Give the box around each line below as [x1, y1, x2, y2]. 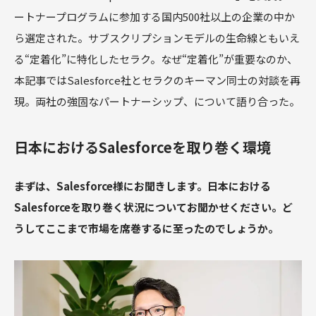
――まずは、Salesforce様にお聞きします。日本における [14, 178, 271, 194]
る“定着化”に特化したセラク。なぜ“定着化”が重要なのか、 [14, 51, 298, 67]
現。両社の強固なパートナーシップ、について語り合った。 [14, 94, 300, 109]
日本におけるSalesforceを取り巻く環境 [14, 137, 271, 158]
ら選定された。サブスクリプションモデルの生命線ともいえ [14, 30, 300, 46]
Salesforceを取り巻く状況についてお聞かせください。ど [14, 200, 293, 215]
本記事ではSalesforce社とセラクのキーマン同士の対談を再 [14, 73, 300, 88]
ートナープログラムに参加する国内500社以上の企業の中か [14, 9, 295, 25]
